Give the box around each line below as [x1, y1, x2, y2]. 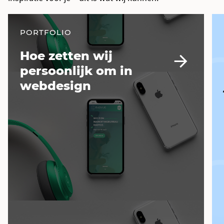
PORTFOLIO [20, 27, 71, 37]
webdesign [20, 78, 91, 93]
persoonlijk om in [20, 63, 132, 78]
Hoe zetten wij [20, 48, 112, 63]
